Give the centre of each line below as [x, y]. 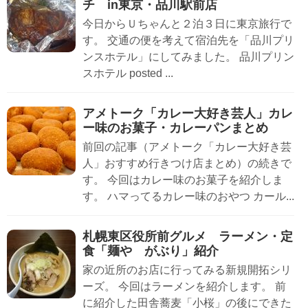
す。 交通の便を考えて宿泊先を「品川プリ [188, 41]
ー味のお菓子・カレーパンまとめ [175, 128]
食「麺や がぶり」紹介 [151, 251]
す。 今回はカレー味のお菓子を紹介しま [183, 180]
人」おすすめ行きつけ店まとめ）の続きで [187, 164]
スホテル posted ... [128, 74]
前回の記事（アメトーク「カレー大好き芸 [187, 147]
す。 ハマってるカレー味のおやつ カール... [188, 197]
